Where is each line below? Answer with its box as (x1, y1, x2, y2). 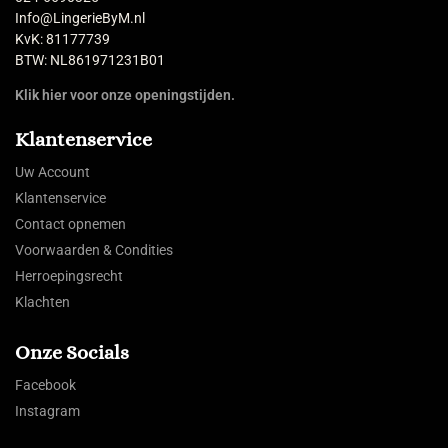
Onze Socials (15, 340, 129, 364)
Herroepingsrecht (15, 267, 123, 284)
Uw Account (15, 163, 90, 180)
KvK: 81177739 (15, 30, 110, 47)
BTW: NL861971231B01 (15, 51, 165, 68)
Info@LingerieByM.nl (15, 9, 145, 26)
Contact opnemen (15, 215, 126, 232)
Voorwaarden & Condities (15, 241, 173, 258)
